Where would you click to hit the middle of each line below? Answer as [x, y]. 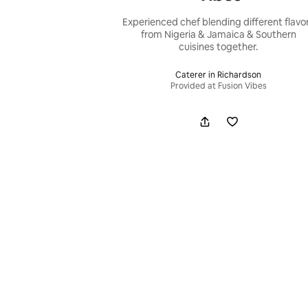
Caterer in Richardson [219, 75]
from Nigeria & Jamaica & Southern [218, 34]
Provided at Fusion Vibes [218, 86]
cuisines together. [219, 46]
